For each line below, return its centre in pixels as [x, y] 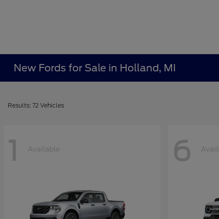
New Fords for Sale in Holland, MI [95, 68]
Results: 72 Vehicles [36, 105]
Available [44, 149]
